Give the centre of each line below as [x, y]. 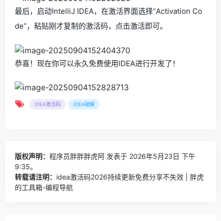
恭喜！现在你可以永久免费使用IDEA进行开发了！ [97, 63]
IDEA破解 [84, 104]
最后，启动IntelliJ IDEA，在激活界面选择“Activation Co [109, 11]
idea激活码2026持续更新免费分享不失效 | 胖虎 [130, 177]
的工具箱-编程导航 [44, 187]
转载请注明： [36, 177]
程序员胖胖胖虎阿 [77, 156]
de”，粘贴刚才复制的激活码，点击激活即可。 [91, 26]
